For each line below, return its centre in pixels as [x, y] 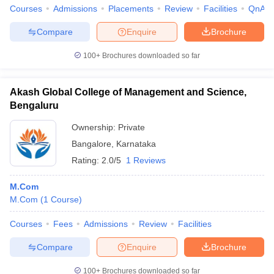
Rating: [87, 160]
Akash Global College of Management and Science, [128, 92]
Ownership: [95, 127]
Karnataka [136, 144]
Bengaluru [34, 106]
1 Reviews [146, 160]
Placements [131, 9]
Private [131, 127]
